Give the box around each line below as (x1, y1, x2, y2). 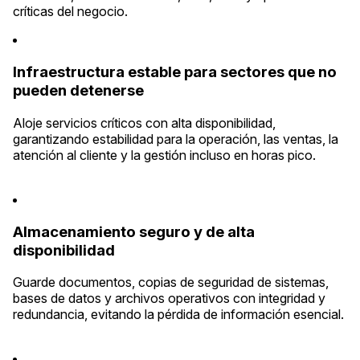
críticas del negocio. (13, 3, 128, 20)
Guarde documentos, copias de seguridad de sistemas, (13, 274, 329, 291)
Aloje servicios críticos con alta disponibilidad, (13, 114, 276, 131)
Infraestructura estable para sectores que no (13, 63, 337, 82)
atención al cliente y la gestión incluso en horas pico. (13, 146, 316, 163)
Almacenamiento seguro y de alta (13, 222, 255, 241)
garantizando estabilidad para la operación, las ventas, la (13, 130, 338, 147)
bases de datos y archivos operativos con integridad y (13, 290, 325, 307)
